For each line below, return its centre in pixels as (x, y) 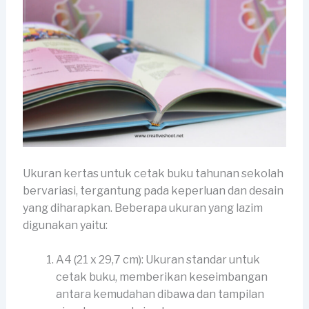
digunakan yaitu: (65, 225)
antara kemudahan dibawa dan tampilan (160, 295)
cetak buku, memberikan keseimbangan (161, 277)
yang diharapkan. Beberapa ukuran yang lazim (142, 208)
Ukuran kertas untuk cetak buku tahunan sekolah (153, 173)
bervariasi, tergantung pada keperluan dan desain (153, 190)
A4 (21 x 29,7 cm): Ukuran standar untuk (158, 260)
